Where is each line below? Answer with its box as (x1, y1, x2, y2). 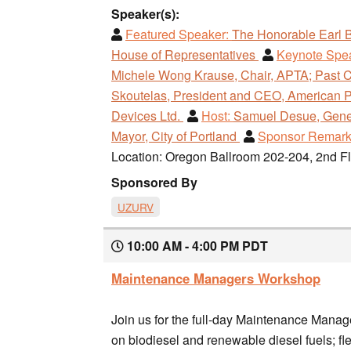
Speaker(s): (111, 4, 179, 23)
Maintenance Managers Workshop (111, 268, 320, 288)
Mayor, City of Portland (111, 126, 240, 145)
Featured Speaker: (125, 24, 229, 43)
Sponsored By (111, 172, 197, 191)
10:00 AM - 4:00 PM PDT (124, 236, 268, 255)
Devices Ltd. (111, 106, 183, 125)
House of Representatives (111, 45, 259, 63)
